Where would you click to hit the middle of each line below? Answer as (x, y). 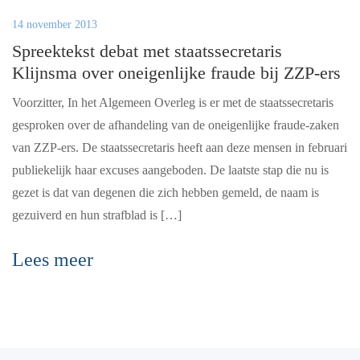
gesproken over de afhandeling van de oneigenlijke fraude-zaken (176, 125)
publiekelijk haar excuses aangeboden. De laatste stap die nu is (170, 170)
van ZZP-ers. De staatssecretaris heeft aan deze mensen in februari (180, 147)
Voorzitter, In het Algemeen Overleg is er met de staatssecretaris (173, 102)
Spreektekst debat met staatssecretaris (147, 51)
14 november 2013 (55, 25)
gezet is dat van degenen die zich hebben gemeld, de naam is (166, 192)
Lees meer (53, 260)
